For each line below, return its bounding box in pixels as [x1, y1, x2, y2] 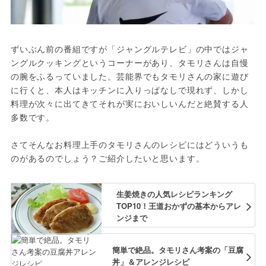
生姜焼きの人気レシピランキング [116, 188, 232, 199]
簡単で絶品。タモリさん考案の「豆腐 [112, 243, 243, 255]
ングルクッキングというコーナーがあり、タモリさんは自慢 [10, 56, 249, 69]
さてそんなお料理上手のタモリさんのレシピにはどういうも [10, 138, 249, 151]
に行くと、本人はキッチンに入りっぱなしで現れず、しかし [10, 84, 249, 96]
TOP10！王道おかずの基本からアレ [116, 199, 241, 211]
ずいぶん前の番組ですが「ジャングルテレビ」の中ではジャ [10, 43, 249, 55]
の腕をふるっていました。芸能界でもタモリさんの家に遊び [10, 70, 249, 83]
